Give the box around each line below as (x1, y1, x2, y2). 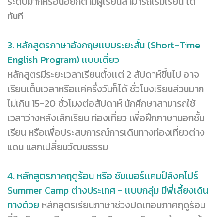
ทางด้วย (7, 198, 42, 213)
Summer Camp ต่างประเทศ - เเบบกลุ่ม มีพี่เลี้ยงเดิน (7, 183, 208, 198)
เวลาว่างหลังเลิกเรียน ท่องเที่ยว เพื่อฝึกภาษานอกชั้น (7, 110, 204, 125)
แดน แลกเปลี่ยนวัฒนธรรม (7, 139, 110, 155)
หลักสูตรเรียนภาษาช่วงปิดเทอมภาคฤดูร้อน (42, 198, 205, 213)
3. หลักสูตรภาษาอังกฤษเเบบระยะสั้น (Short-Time (7, 38, 200, 53)
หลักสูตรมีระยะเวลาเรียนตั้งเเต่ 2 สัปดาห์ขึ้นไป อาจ (7, 67, 199, 82)
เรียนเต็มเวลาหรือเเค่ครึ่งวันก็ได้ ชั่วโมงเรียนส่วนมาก (7, 81, 204, 96)
